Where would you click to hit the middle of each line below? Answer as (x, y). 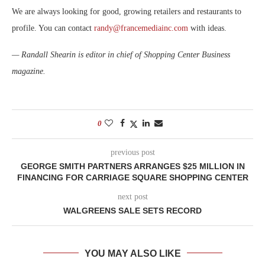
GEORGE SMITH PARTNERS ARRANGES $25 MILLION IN (132, 166)
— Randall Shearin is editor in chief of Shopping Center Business (121, 54)
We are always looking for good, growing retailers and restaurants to (127, 11)
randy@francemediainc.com (141, 28)
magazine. (29, 71)
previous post (132, 152)
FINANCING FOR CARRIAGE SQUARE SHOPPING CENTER (132, 177)
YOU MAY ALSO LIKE (132, 253)
